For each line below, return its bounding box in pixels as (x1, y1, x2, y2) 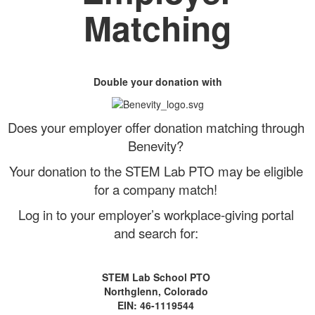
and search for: (113, 224, 198, 243)
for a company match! (94, 180, 217, 199)
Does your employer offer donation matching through (7, 118, 304, 137)
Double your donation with (93, 74, 222, 89)
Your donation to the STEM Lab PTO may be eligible (8, 162, 303, 181)
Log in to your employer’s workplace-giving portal (18, 205, 294, 224)
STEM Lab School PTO (101, 270, 210, 285)
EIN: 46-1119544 (117, 298, 194, 313)
